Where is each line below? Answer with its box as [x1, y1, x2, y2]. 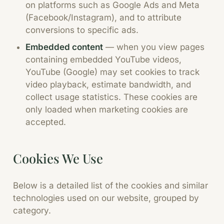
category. [12, 205, 51, 215]
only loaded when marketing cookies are [25, 104, 188, 114]
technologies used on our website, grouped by [12, 192, 199, 203]
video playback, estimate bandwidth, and [25, 79, 191, 89]
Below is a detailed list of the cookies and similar [12, 180, 208, 190]
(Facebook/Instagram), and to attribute [25, 12, 181, 22]
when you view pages [116, 41, 204, 52]
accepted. [25, 116, 66, 127]
